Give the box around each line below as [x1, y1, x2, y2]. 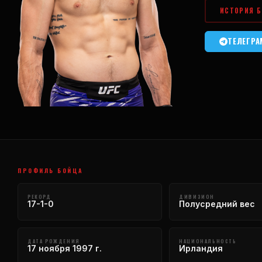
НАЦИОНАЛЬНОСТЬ [179, 237, 237, 244]
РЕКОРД [27, 192, 51, 200]
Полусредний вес [179, 198, 256, 209]
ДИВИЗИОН [179, 192, 215, 200]
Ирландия [179, 243, 223, 253]
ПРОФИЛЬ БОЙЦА [18, 166, 84, 175]
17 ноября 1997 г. [27, 243, 102, 253]
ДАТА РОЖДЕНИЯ [27, 237, 80, 244]
